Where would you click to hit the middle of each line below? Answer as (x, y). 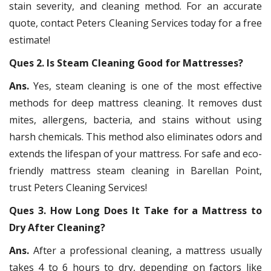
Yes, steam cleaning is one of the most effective (148, 86)
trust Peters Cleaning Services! (78, 188)
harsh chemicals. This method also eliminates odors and (135, 137)
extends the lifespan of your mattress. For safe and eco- (135, 154)
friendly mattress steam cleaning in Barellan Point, (135, 171)
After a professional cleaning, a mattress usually (148, 251)
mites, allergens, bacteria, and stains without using (135, 120)
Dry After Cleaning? (57, 228)
